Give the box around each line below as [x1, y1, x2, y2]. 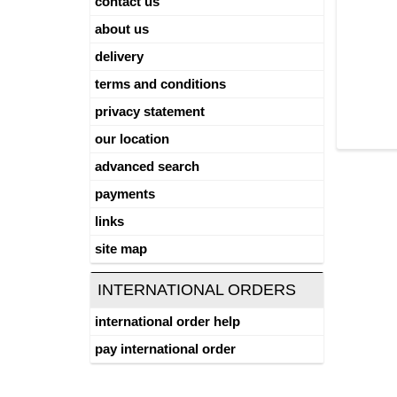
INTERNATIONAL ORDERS [97, 281, 296, 299]
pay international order [95, 341, 236, 356]
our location [95, 131, 169, 146]
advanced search [95, 159, 199, 174]
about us [95, 21, 149, 36]
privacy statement [95, 104, 205, 119]
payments [95, 186, 155, 201]
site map [95, 241, 147, 256]
